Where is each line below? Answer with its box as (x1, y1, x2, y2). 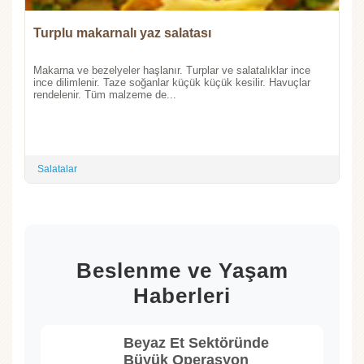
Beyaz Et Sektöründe (123, 334, 269, 351)
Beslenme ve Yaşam (76, 258, 288, 283)
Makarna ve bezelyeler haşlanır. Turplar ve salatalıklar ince (33, 64, 310, 77)
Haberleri (133, 283, 231, 308)
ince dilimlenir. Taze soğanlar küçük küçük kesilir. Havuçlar (33, 76, 310, 89)
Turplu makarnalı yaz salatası (33, 26, 211, 41)
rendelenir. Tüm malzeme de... (33, 89, 176, 102)
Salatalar (37, 163, 77, 175)
